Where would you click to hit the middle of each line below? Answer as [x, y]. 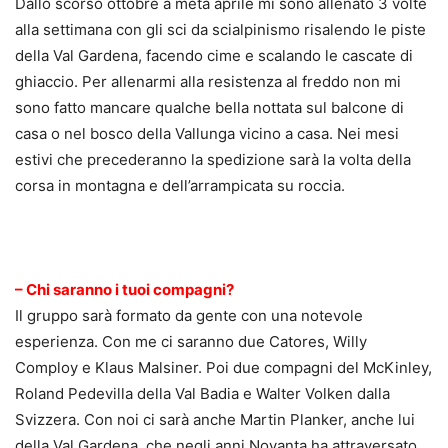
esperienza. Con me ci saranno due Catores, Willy [191, 342]
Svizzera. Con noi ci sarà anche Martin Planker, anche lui [215, 420]
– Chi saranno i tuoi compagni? [124, 290]
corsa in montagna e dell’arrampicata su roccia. [180, 186]
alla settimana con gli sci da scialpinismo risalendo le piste [220, 30]
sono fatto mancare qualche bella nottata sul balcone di [209, 108]
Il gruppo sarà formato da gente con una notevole [189, 316]
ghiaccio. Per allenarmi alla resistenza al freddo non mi [208, 82]
